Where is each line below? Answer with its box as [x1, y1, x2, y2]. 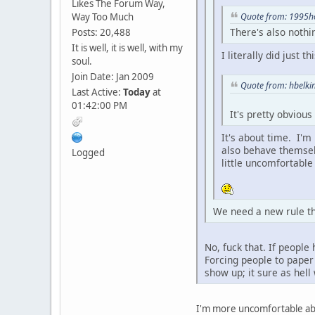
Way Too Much [72, 10, 134, 23]
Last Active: [72, 85, 123, 98]
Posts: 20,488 [72, 25, 131, 39]
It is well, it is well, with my [72, 41, 183, 54]
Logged [72, 146, 105, 159]
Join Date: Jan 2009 [72, 70, 154, 83]
